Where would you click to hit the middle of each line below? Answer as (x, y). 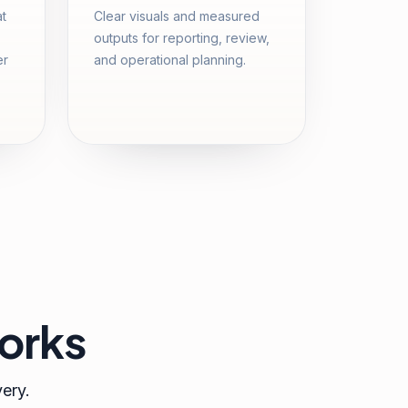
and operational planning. (170, 60)
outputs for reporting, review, (182, 38)
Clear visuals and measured (177, 16)
